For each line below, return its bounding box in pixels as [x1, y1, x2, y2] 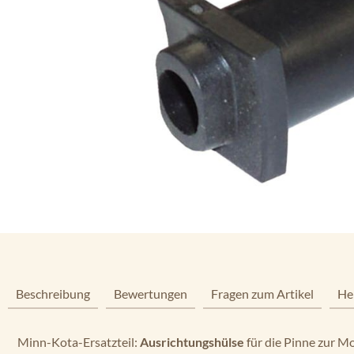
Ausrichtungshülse [140, 334, 244, 349]
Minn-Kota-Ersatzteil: [17, 334, 140, 349]
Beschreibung [16, 286, 90, 301]
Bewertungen [114, 286, 187, 301]
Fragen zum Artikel [211, 286, 314, 301]
